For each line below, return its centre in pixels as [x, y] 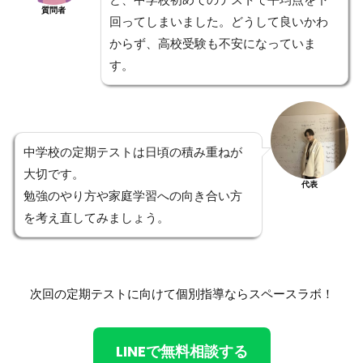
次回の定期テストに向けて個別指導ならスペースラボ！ [181, 293]
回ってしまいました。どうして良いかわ [218, 21]
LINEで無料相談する [181, 351]
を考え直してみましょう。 [96, 217]
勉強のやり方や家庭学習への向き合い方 [132, 195]
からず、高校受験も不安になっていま [212, 43]
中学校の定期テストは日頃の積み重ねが [132, 152]
